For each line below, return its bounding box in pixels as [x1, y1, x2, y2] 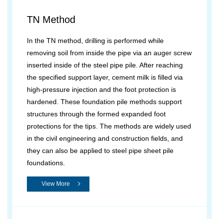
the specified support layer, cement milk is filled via [27, 73, 183, 81]
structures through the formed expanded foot [27, 110, 166, 118]
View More [42, 180, 70, 187]
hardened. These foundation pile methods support [27, 98, 182, 106]
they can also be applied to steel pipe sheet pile [27, 147, 174, 154]
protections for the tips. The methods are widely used [27, 122, 191, 130]
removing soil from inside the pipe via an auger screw [27, 49, 192, 57]
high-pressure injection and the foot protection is [27, 86, 176, 93]
